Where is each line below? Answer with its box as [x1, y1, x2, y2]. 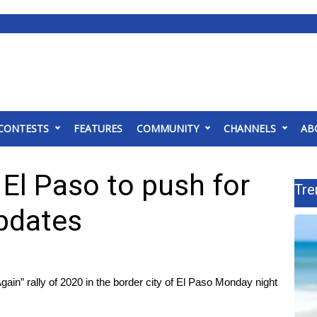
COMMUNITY [137, 122, 199, 135]
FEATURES [74, 122, 122, 135]
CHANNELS [224, 122, 276, 135]
